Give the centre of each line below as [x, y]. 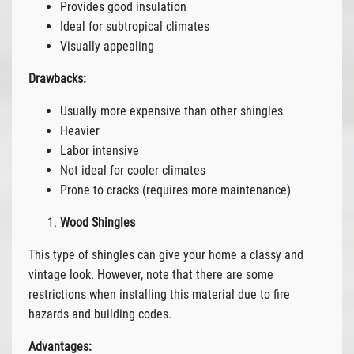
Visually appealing [107, 46]
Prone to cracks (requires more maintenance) [175, 190]
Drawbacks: [57, 78]
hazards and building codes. [100, 314]
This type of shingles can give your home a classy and [166, 254]
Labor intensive [99, 150]
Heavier [79, 130]
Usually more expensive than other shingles [171, 111]
